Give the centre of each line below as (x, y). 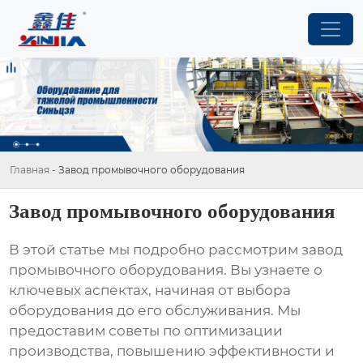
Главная (30, 169)
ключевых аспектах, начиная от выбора (150, 290)
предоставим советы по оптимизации (146, 331)
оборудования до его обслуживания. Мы (155, 311)
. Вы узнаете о (273, 270)
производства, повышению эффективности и (172, 351)
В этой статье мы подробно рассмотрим (156, 250)
